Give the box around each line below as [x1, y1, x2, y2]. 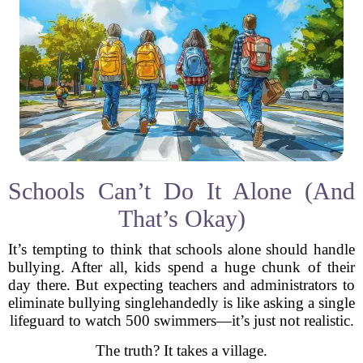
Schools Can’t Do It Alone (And [8, 177, 355, 204]
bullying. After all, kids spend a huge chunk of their [8, 258, 355, 275]
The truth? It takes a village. [96, 342, 267, 359]
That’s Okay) [117, 205, 246, 232]
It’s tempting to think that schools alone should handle [8, 241, 355, 258]
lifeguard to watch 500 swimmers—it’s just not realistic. [9, 312, 354, 329]
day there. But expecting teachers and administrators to [8, 276, 355, 293]
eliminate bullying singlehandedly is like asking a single [8, 294, 355, 311]
